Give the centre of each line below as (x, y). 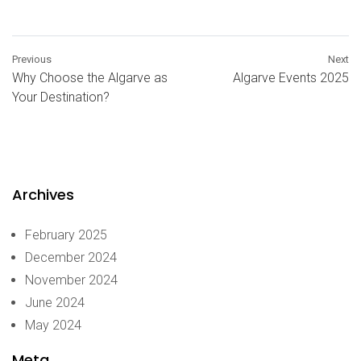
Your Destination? (61, 97)
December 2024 (71, 257)
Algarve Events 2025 (291, 77)
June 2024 (55, 302)
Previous (32, 59)
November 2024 (71, 280)
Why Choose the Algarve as (90, 77)
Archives (43, 194)
